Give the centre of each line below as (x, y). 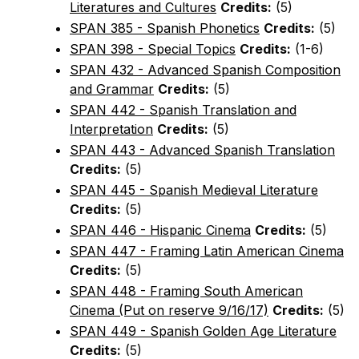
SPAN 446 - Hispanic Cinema (160, 230)
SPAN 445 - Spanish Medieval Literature (194, 190)
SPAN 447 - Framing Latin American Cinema (207, 251)
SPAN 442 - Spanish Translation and (183, 110)
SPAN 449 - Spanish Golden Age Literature (203, 331)
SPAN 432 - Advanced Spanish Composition (205, 70)
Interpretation (111, 129)
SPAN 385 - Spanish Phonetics (165, 28)
